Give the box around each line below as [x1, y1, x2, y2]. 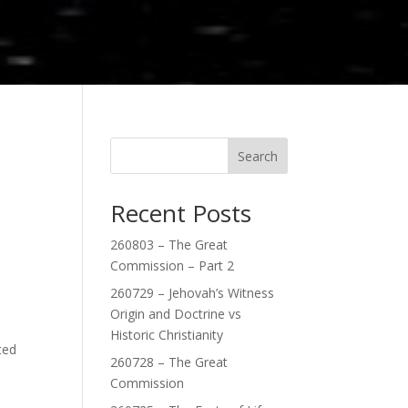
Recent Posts [109, 197, 251, 229]
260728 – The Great [109, 353, 228, 371]
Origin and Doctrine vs [109, 305, 241, 322]
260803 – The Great [109, 236, 228, 253]
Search [238, 147, 279, 165]
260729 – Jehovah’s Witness [109, 284, 274, 301]
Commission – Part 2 [109, 257, 234, 274]
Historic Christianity [109, 326, 223, 343]
